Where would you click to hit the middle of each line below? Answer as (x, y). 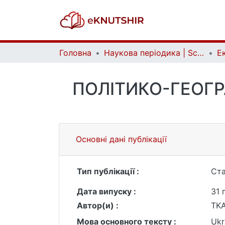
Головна (75, 53)
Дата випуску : (106, 191)
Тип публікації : (108, 171)
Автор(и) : (98, 205)
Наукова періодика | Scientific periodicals (201, 53)
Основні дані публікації (121, 139)
